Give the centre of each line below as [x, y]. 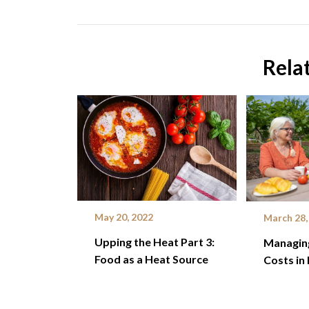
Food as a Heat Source [151, 259]
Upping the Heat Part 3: [154, 241]
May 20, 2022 [124, 217]
